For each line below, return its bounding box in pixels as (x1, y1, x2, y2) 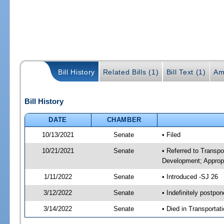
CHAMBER (106, 115, 142, 123)
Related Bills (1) (102, 67, 159, 76)
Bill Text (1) (166, 67, 206, 76)
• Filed (161, 130, 180, 138)
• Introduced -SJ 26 (161, 172, 218, 180)
